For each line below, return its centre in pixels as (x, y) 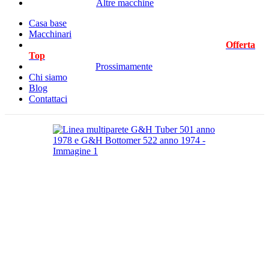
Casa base (48, 23)
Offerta (240, 45)
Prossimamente (124, 66)
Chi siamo (48, 77)
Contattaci (48, 99)
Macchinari (50, 34)
